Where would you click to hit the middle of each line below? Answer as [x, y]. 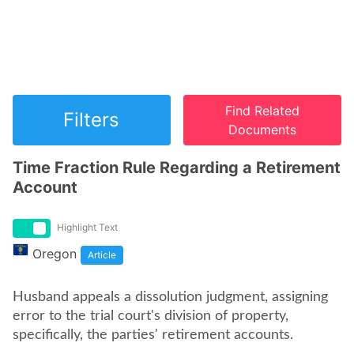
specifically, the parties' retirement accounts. [155, 335]
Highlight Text [87, 227]
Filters [92, 120]
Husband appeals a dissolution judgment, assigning [170, 297]
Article [102, 255]
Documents [263, 130]
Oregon [55, 254]
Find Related [263, 111]
